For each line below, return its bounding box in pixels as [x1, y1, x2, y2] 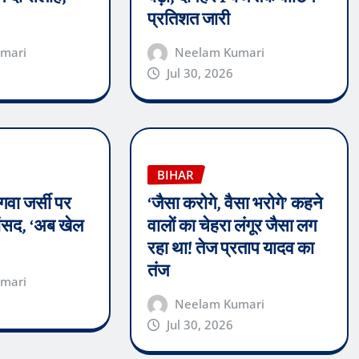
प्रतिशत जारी [147, 6, 230, 31]
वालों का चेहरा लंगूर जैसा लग [147, 214, 317, 239]
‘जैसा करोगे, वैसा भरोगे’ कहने [147, 192, 323, 216]
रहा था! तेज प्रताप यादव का [147, 236, 314, 261]
